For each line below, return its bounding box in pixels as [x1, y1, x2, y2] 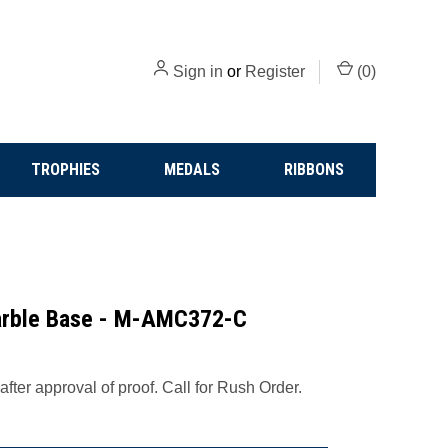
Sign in [173, 62, 223, 80]
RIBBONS [284, 160, 345, 179]
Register [245, 62, 305, 80]
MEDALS [164, 160, 221, 179]
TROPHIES [31, 160, 101, 179]
